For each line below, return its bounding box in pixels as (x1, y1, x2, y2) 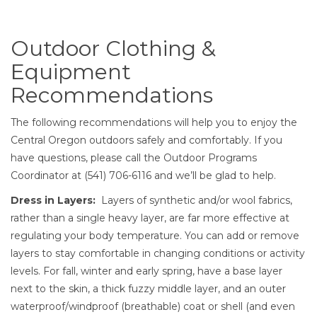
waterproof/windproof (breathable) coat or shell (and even (11, 300, 295, 313)
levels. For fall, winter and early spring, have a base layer (11, 265, 282, 277)
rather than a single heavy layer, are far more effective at (11, 212, 289, 224)
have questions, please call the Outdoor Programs (11, 151, 257, 164)
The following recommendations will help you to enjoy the (11, 116, 297, 129)
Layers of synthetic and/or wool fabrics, (96, 194, 292, 207)
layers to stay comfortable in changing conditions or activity (11, 247, 305, 260)
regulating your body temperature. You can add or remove (11, 229, 299, 242)
